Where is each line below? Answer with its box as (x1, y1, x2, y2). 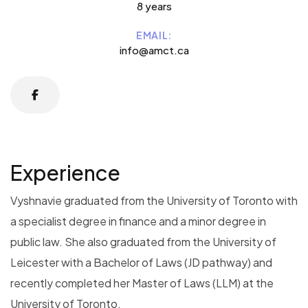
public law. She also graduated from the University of (10, 234, 276, 249)
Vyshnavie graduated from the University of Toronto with (10, 192, 298, 208)
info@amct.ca (119, 43, 189, 56)
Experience (10, 159, 120, 186)
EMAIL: (135, 28, 173, 41)
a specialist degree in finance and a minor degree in (10, 213, 266, 228)
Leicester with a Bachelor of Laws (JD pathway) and (10, 254, 272, 269)
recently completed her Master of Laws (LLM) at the (10, 275, 274, 290)
